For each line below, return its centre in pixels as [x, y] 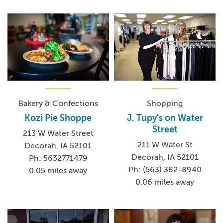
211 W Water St [165, 145]
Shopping [165, 104]
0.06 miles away [165, 182]
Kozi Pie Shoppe [58, 118]
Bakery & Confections [58, 104]
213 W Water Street [58, 134]
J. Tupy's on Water [165, 118]
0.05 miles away [58, 171]
